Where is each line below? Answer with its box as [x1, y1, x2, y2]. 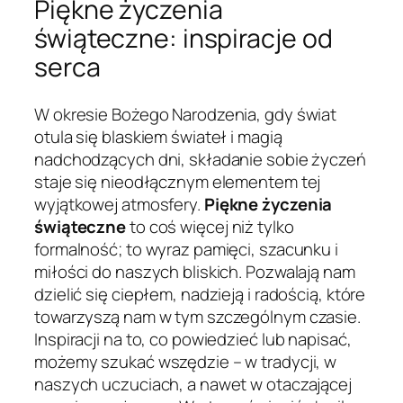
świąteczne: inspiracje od [34, 21, 333, 57]
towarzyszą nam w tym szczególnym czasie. [34, 304, 361, 328]
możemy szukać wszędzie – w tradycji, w [34, 349, 337, 373]
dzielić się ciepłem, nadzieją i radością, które [34, 282, 366, 306]
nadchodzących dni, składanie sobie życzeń [34, 147, 366, 171]
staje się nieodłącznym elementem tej [34, 169, 321, 193]
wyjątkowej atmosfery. [34, 192, 204, 216]
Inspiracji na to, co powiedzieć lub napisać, [34, 327, 352, 351]
